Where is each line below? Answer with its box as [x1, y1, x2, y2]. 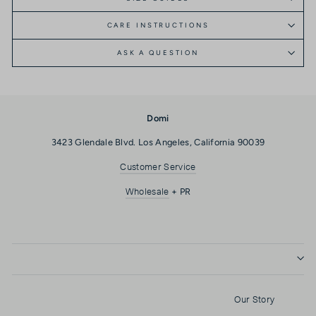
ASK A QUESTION [116, 48, 200, 56]
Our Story [234, 291, 275, 305]
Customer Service [120, 159, 196, 174]
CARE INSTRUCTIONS [107, 20, 209, 29]
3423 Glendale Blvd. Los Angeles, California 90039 [51, 137, 265, 148]
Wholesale [125, 184, 169, 198]
